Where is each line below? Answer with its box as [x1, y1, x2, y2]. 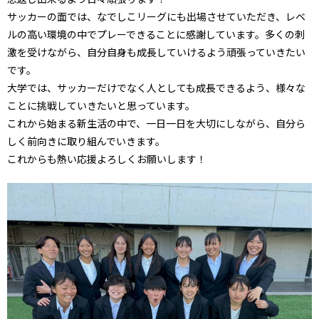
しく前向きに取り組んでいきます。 [7, 133, 165, 148]
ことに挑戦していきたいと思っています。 [7, 98, 195, 113]
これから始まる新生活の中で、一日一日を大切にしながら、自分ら [7, 115, 305, 130]
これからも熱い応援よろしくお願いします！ [7, 151, 206, 166]
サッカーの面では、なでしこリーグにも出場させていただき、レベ [7, 9, 305, 23]
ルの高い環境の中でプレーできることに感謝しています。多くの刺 [7, 26, 305, 41]
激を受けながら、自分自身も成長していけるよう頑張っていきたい [7, 44, 305, 59]
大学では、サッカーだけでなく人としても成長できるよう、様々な [7, 80, 305, 95]
